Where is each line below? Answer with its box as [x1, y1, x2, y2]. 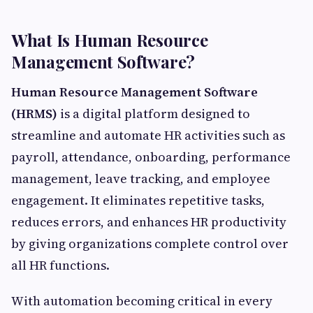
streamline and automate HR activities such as [11, 126, 285, 144]
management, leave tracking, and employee [11, 170, 270, 187]
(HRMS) [11, 105, 57, 122]
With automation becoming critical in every [11, 292, 272, 310]
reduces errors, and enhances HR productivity [11, 213, 286, 231]
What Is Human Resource [11, 29, 208, 51]
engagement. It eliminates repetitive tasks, [11, 191, 265, 209]
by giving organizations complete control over [11, 235, 289, 252]
